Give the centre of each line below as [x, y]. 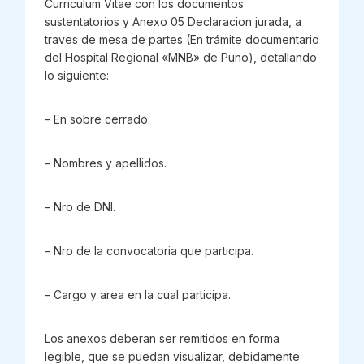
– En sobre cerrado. [97, 119]
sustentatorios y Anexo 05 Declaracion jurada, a [173, 21]
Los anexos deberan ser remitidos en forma [162, 338]
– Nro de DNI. [80, 206]
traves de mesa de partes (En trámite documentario [182, 39]
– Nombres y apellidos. [105, 162]
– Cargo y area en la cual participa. [137, 294]
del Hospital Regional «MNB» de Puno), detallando [180, 57]
